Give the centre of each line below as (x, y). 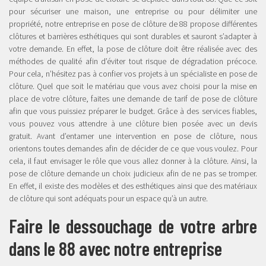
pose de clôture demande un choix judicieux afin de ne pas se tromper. (133, 174)
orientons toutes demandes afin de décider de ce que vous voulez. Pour (133, 149)
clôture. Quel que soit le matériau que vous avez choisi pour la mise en (133, 86)
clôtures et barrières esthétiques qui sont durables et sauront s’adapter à (133, 37)
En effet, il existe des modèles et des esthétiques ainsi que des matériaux (133, 186)
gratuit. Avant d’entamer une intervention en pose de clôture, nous (133, 136)
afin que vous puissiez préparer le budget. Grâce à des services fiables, (133, 111)
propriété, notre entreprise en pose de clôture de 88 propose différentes (133, 24)
